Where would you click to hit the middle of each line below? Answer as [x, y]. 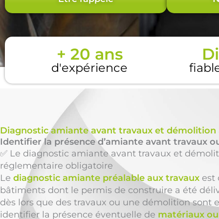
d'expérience [89, 68]
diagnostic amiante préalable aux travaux [106, 178]
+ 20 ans [89, 54]
